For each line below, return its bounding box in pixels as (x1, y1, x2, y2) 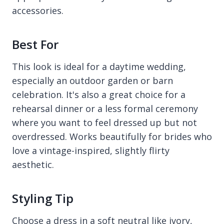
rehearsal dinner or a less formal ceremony (12, 102, 198, 115)
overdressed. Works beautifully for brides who (12, 130, 212, 143)
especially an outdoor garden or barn (12, 74, 173, 87)
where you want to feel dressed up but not (12, 116, 197, 129)
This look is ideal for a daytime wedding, (12, 60, 186, 73)
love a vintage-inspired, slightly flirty (12, 144, 169, 157)
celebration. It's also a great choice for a (12, 88, 185, 101)
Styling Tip (12, 190, 73, 207)
